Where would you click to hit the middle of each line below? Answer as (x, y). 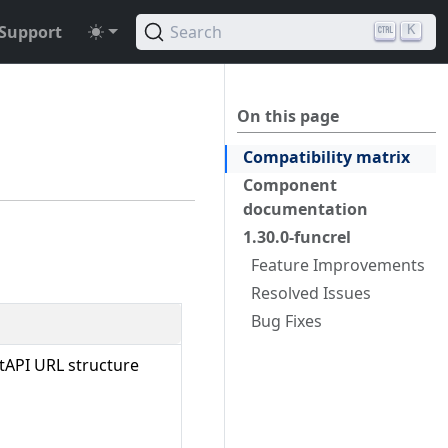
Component (290, 185)
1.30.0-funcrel (297, 237)
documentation (305, 209)
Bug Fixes (286, 321)
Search (196, 31)
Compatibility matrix (326, 157)
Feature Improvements (338, 265)
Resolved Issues (311, 293)
